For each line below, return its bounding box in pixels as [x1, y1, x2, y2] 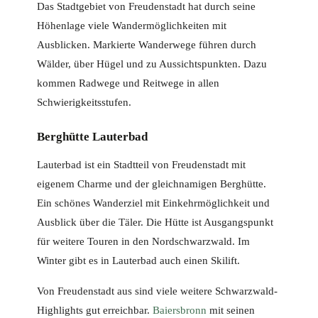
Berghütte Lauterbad [37, 130, 148, 144]
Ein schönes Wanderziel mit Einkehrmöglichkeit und [37, 197, 270, 209]
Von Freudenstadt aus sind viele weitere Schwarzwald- [37, 285, 278, 297]
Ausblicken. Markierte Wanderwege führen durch [37, 39, 256, 51]
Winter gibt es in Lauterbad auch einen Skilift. [37, 255, 240, 267]
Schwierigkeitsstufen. [37, 97, 131, 109]
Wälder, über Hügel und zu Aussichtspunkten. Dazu [37, 58, 267, 70]
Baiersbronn [153, 305, 207, 317]
